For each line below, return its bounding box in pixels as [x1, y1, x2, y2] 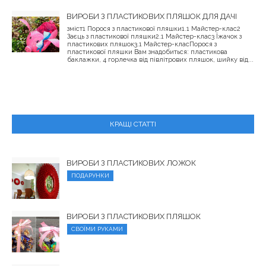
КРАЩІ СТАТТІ [110, 120, 156, 129]
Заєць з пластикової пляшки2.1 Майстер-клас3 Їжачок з [67, 33, 242, 41]
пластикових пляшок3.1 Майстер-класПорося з [67, 40, 217, 49]
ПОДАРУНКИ [71, 172, 109, 179]
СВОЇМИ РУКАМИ [71, 226, 123, 233]
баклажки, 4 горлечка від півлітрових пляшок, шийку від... [67, 56, 254, 64]
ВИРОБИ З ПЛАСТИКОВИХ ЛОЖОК [66, 159, 196, 168]
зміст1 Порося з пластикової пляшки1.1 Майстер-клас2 [67, 25, 240, 33]
